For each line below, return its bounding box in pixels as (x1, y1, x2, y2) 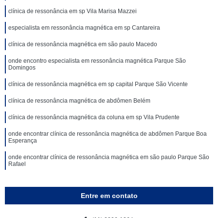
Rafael (8, 161, 26, 167)
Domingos (8, 64, 36, 71)
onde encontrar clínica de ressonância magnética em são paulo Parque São (8, 154, 209, 161)
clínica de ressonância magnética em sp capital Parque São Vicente (8, 81, 188, 88)
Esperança (8, 137, 37, 144)
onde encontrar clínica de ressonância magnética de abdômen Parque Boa (8, 130, 207, 137)
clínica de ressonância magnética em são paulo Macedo (8, 41, 157, 48)
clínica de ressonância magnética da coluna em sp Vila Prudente (8, 114, 180, 121)
